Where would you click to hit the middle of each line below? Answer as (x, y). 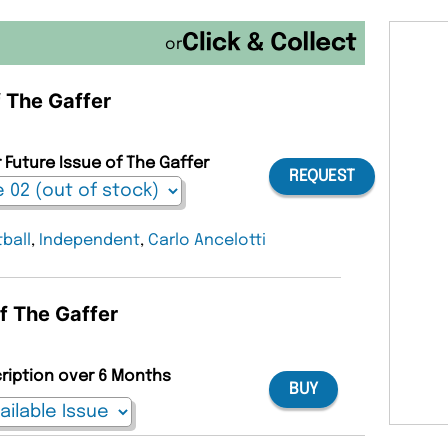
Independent (90, 240)
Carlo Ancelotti (207, 240)
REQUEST (321, 177)
